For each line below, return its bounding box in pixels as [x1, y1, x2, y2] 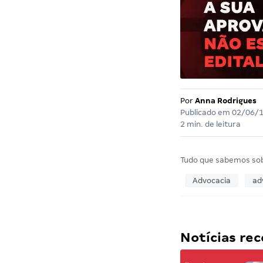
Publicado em [180, 108, 232, 117]
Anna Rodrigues [194, 96, 257, 106]
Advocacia [192, 176, 231, 186]
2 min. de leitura [180, 120, 241, 129]
